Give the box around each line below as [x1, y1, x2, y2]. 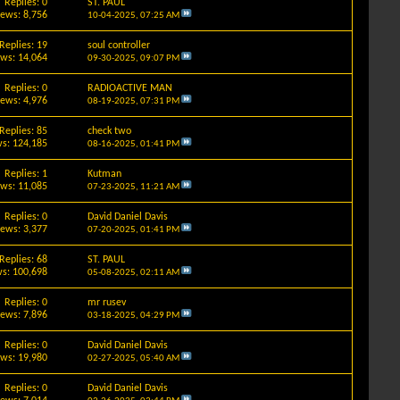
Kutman [87, 168, 121, 179]
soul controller [87, 39, 150, 51]
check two [87, 125, 131, 137]
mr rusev [87, 296, 126, 308]
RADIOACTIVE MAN [87, 82, 172, 94]
